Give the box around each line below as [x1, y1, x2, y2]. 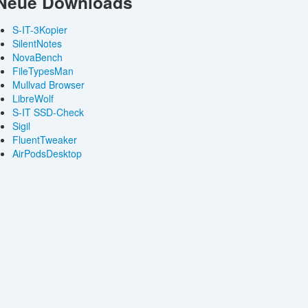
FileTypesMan [12, 64, 74, 78]
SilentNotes [12, 36, 63, 50]
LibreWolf [12, 91, 54, 105]
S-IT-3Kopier [12, 23, 68, 36]
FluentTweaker [12, 133, 78, 146]
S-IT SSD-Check [12, 105, 85, 119]
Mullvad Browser [12, 78, 85, 91]
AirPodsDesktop [12, 146, 82, 160]
